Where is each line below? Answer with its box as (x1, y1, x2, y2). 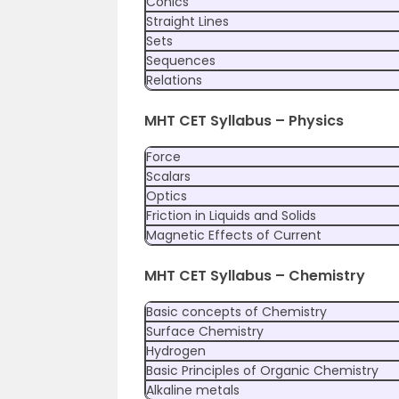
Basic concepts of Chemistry (146, 303, 327, 321)
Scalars (146, 167, 191, 185)
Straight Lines (146, 12, 229, 30)
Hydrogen (146, 342, 206, 360)
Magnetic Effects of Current (146, 226, 322, 244)
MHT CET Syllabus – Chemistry (144, 265, 365, 286)
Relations (146, 71, 202, 89)
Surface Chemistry (146, 322, 264, 340)
